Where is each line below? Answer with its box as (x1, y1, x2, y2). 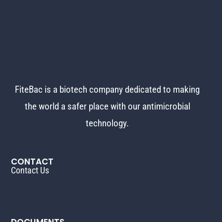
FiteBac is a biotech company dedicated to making (15, 84, 200, 96)
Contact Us (11, 165, 50, 176)
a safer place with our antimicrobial (60, 101, 190, 112)
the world (24, 101, 61, 112)
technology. (86, 117, 129, 129)
